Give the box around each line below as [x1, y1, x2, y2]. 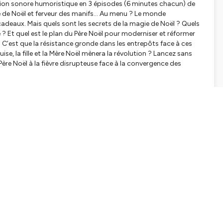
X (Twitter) [99, 193, 139, 202]
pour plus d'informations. [22, 109, 105, 118]
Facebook [31, 193, 65, 202]
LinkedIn [172, 193, 202, 202]
